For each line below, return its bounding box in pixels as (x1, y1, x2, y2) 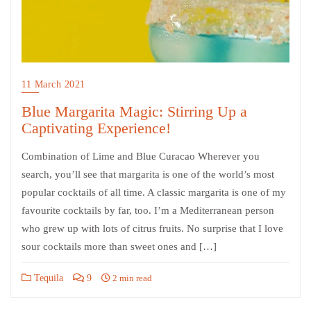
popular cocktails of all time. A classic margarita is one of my (22, 186, 286, 198)
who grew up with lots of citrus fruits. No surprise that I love (22, 222, 283, 234)
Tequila (31, 272, 63, 283)
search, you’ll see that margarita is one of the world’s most (22, 168, 274, 180)
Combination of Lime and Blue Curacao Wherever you (22, 150, 260, 162)
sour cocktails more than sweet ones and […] (22, 240, 217, 252)
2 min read (110, 272, 152, 283)
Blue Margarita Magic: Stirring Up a (22, 103, 247, 120)
